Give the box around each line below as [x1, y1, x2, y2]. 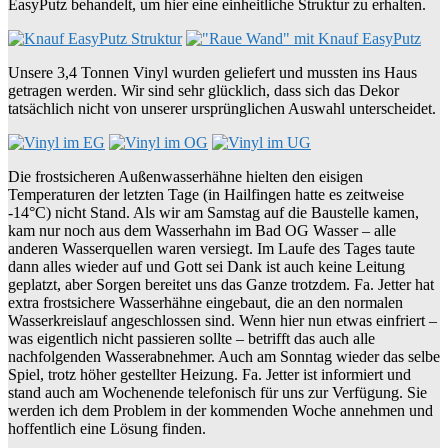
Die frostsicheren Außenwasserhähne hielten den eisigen [8, 168, 363, 186]
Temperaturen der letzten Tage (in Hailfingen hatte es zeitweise [8, 186, 404, 204]
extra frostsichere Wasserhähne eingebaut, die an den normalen [8, 294, 403, 312]
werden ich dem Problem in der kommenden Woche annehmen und [8, 402, 433, 420]
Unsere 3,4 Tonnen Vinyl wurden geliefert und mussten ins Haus [8, 64, 417, 82]
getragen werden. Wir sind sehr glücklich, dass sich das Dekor [8, 82, 399, 100]
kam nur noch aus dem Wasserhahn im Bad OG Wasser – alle [8, 222, 396, 240]
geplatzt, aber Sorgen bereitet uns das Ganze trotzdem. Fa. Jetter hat [8, 276, 434, 294]
